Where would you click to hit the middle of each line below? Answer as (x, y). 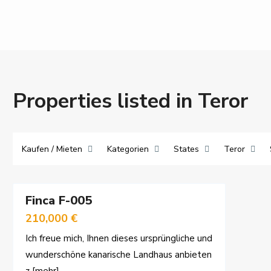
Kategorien (128, 149)
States (186, 149)
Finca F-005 (59, 201)
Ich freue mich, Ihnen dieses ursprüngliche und (119, 238)
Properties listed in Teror (130, 101)
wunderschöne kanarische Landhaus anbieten (119, 255)
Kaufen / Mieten (52, 149)
